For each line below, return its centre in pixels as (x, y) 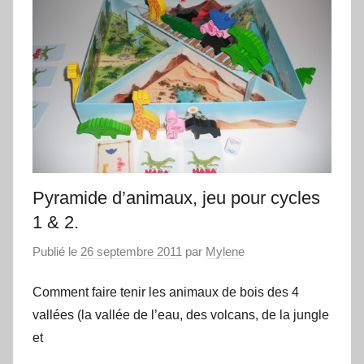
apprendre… (94, 37)
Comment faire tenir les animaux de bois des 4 (166, 292)
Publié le (56, 251)
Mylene (225, 251)
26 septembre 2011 (131, 251)
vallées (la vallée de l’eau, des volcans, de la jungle (181, 315)
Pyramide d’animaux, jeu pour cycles (176, 198)
